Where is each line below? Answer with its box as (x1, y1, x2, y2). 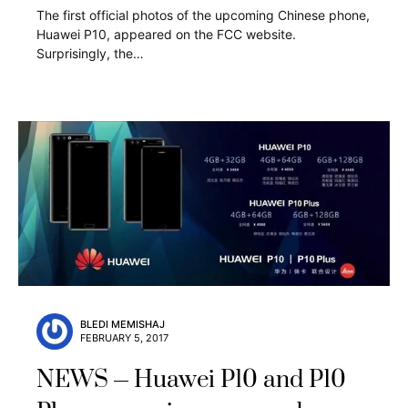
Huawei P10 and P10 (134, 364, 346, 395)
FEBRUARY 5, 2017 (80, 331, 168, 344)
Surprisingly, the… (36, 45, 144, 61)
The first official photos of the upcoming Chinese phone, (36, 6, 370, 23)
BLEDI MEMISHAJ (80, 317, 165, 331)
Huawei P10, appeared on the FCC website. (36, 25, 296, 42)
